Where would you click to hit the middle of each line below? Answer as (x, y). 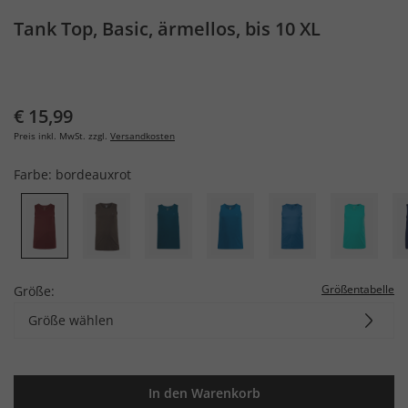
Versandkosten (143, 136)
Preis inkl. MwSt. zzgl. (61, 136)
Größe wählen (71, 320)
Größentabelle (358, 289)
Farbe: (35, 174)
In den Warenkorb (204, 393)
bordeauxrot (93, 174)
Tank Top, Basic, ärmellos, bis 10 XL (167, 29)
